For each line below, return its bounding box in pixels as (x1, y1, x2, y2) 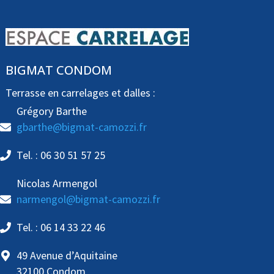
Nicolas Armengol (16, 176, 97, 191)
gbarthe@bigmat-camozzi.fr (16, 120, 147, 135)
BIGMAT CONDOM (5, 62, 112, 79)
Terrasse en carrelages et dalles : (5, 86, 155, 100)
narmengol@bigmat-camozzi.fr (16, 192, 160, 207)
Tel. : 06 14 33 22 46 (16, 220, 105, 235)
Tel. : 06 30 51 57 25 (16, 148, 105, 163)
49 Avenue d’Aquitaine (16, 248, 117, 263)
